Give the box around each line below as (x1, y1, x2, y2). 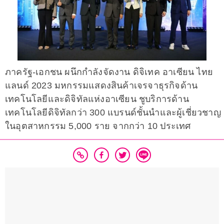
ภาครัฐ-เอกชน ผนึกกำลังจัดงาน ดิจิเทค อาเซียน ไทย (5, 67, 213, 77)
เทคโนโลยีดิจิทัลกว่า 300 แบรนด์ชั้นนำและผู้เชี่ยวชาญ (5, 107, 221, 118)
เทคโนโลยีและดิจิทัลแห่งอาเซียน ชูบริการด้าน (5, 94, 189, 104)
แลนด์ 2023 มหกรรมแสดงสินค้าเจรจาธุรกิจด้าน (5, 80, 198, 91)
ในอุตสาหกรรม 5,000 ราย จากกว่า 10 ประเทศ (5, 121, 191, 131)
